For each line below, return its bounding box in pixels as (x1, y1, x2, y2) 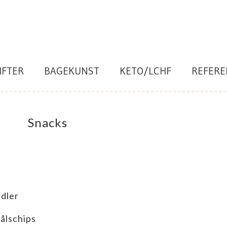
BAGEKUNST (44, 65, 99, 77)
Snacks (28, 115, 67, 130)
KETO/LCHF (120, 65, 171, 77)
